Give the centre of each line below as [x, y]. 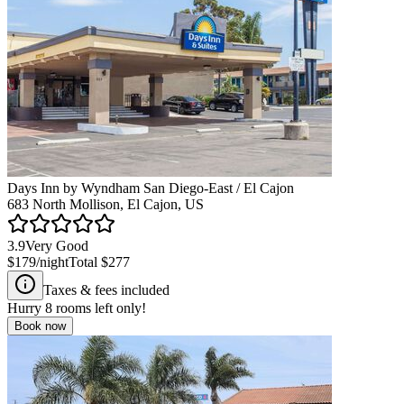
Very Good [57, 245]
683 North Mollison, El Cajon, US [106, 204]
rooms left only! [99, 308]
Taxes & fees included [106, 289]
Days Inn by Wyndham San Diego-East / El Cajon [151, 188]
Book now [40, 326]
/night [52, 262]
